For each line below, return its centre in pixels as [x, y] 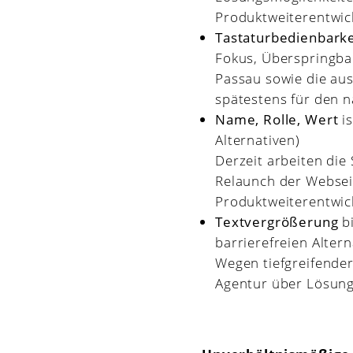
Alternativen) [258, 139]
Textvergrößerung [277, 221]
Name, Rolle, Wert [277, 119]
